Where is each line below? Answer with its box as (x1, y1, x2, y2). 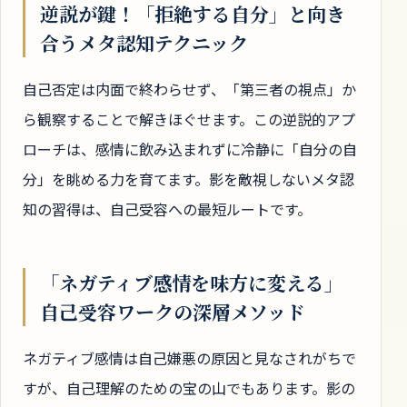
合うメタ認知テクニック (40, 29, 248, 57)
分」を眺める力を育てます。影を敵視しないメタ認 (23, 168, 354, 191)
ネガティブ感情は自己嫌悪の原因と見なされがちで (23, 347, 356, 370)
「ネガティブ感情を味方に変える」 (40, 269, 343, 297)
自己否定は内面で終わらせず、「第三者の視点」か (23, 78, 356, 101)
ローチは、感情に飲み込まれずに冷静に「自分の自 (23, 138, 357, 161)
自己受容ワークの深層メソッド (40, 298, 305, 326)
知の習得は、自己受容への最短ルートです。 (23, 198, 312, 221)
